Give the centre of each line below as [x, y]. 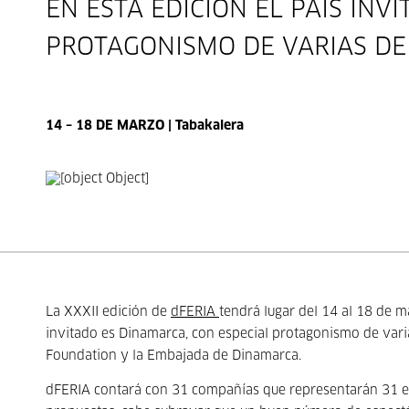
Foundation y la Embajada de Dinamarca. [175, 356]
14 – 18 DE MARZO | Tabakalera [145, 126]
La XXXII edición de [108, 312]
